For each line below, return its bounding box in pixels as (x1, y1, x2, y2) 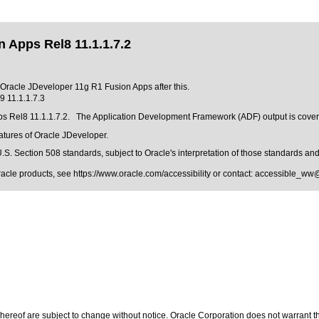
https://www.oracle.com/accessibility (73, 169, 211, 179)
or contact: (211, 169, 255, 179)
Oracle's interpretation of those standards (145, 148, 303, 158)
